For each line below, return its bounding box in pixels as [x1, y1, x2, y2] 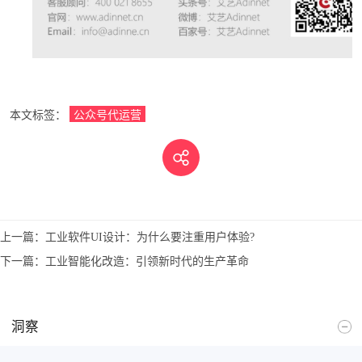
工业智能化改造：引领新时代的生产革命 [45, 255, 249, 267]
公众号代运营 [74, 108, 141, 120]
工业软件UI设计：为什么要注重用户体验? [45, 230, 255, 242]
